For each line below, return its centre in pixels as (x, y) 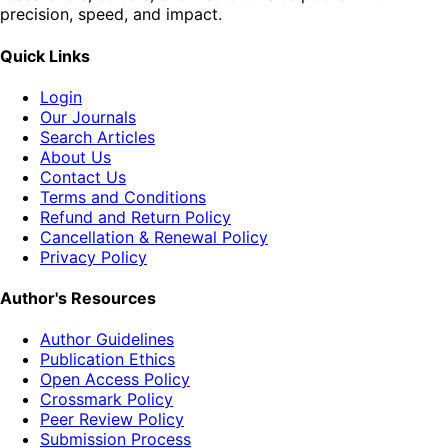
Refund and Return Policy (135, 216)
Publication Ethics (107, 359)
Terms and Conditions (123, 196)
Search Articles (97, 136)
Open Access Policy (115, 379)
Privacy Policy (93, 256)
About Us (75, 156)
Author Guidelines (107, 339)
